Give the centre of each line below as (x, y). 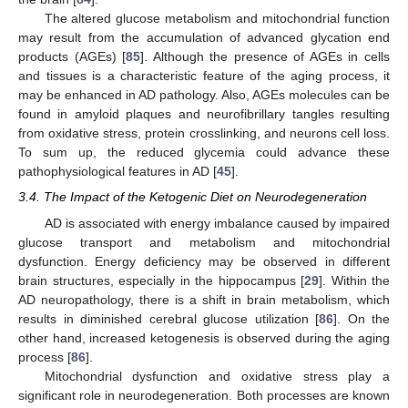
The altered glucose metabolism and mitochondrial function (217, 19)
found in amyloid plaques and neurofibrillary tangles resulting (204, 114)
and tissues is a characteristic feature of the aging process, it (204, 76)
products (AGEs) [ (72, 57)
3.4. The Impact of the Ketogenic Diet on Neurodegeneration (193, 197)
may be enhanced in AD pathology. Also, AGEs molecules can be (204, 95)
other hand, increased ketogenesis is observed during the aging (204, 337)
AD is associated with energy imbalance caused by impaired (217, 223)
